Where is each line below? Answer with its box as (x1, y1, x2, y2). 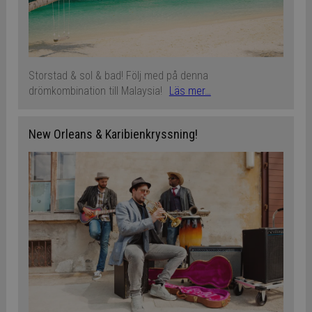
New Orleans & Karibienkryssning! (28, 127, 198, 142)
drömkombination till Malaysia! (28, 84, 162, 98)
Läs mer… (169, 84, 211, 98)
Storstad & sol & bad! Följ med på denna (28, 69, 208, 83)
